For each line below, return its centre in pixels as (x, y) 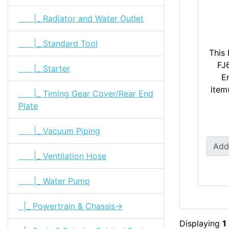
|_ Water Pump (54, 181)
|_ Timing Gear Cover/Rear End (86, 93)
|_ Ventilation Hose (62, 156)
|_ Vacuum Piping (59, 131)
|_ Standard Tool (58, 43)
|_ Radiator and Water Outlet (81, 18)
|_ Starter (44, 68)
